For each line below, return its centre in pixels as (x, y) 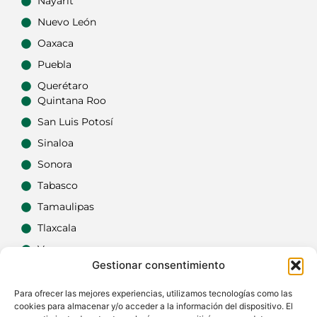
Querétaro (63, 86)
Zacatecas (62, 292)
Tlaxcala (57, 228)
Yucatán (57, 271)
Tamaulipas (65, 207)
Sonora (54, 165)
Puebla (54, 65)
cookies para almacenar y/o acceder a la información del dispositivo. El (154, 306)
